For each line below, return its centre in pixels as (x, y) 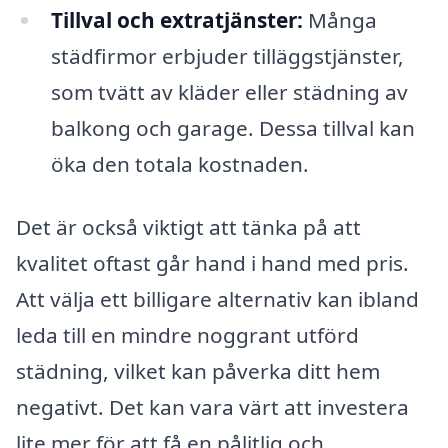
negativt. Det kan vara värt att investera (212, 407)
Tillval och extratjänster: (176, 19)
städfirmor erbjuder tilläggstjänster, (227, 55)
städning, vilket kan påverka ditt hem (198, 371)
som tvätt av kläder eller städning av (229, 91)
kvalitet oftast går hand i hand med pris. (212, 263)
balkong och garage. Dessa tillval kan (232, 127)
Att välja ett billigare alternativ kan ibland (217, 299)
